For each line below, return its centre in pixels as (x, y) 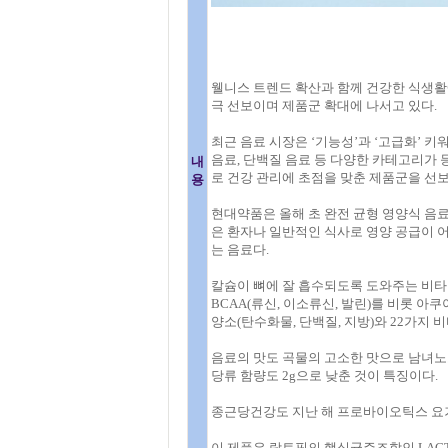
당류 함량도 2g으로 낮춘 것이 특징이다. (324, 375)
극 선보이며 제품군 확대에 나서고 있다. (323, 105)
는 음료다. (239, 249)
